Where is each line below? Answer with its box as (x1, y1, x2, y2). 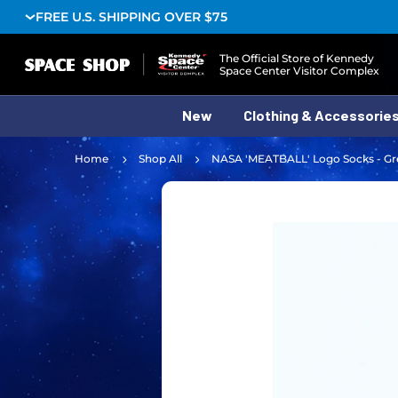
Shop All (138, 152, 182, 165)
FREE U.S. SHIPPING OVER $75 (35, 9, 227, 25)
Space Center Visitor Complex (219, 63, 380, 77)
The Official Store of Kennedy (219, 51, 375, 65)
